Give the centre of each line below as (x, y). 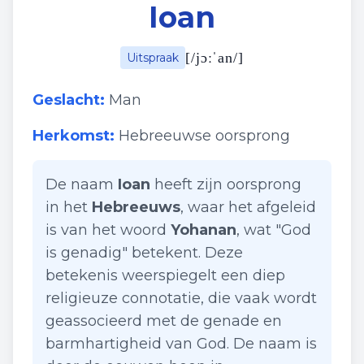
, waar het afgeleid (248, 207)
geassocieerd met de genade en (164, 321)
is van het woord (108, 230)
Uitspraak (152, 58)
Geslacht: (69, 100)
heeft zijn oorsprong (226, 184)
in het (69, 207)
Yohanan (204, 230)
